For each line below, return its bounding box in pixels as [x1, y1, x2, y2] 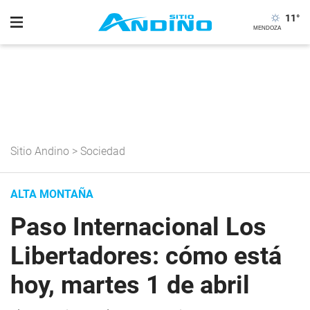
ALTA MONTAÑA [10, 188, 93, 201]
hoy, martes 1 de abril [10, 271, 250, 300]
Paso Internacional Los [10, 212, 266, 241]
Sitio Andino [10, 145, 69, 158]
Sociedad [80, 145, 125, 158]
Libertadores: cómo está [10, 241, 282, 271]
